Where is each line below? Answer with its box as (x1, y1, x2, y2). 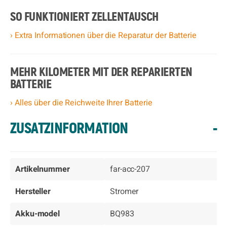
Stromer (110, 185, 139, 198)
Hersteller (15, 185, 51, 198)
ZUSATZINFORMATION (10, 121, 128, 136)
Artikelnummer (15, 163, 70, 175)
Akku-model (15, 208, 60, 220)
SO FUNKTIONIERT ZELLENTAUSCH (10, 11, 159, 23)
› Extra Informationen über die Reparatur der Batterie (10, 29, 197, 42)
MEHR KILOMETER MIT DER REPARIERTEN (10, 66, 193, 79)
